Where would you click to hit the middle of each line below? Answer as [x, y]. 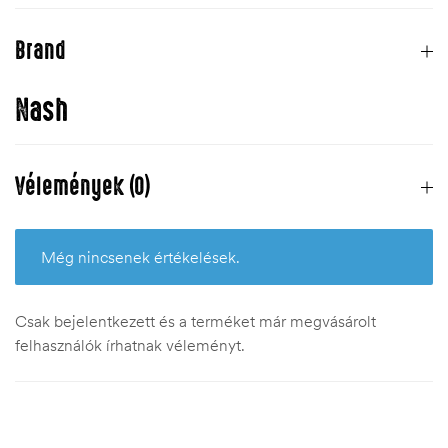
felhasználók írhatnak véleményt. [130, 345]
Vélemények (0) [83, 187]
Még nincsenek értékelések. [140, 257]
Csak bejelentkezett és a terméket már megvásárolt [195, 321]
